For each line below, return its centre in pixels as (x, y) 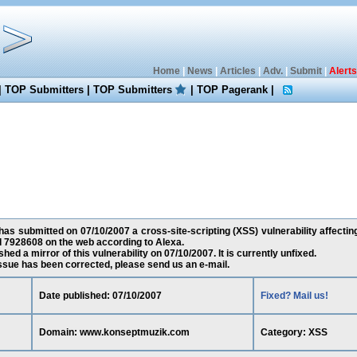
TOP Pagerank (233, 90)
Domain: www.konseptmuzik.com (114, 332)
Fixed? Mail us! (294, 296)
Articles (237, 71)
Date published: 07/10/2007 (100, 296)
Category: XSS (294, 332)
